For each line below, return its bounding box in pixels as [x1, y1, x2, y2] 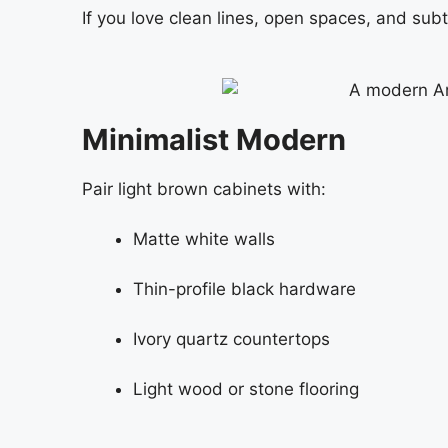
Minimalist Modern [82, 121, 346, 157]
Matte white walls [133, 229, 275, 250]
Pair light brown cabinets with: [82, 178, 326, 199]
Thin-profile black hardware [133, 279, 356, 300]
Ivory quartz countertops [133, 329, 330, 350]
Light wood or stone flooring [133, 379, 359, 400]
